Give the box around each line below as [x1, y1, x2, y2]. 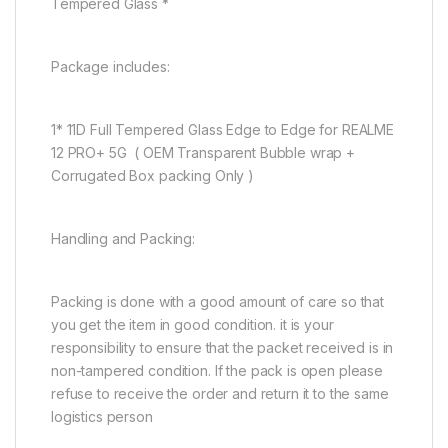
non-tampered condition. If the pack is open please [51, 362, 383, 380]
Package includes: [51, 58, 170, 76]
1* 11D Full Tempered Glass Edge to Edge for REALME [51, 121, 394, 139]
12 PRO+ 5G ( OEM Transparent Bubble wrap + [51, 144, 355, 162]
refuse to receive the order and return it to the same [51, 385, 389, 403]
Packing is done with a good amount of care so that [51, 293, 384, 311]
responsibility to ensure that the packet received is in [51, 339, 394, 357]
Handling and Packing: [51, 230, 196, 248]
